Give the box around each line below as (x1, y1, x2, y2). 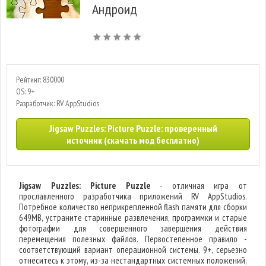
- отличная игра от (150, 180, 247, 191)
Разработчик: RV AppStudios (16, 98, 99, 109)
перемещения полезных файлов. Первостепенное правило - (19, 233, 247, 245)
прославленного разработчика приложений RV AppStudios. (19, 191, 247, 202)
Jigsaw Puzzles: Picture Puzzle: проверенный (49, 122, 217, 134)
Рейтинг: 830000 (16, 74, 64, 85)
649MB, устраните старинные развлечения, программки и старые (19, 212, 247, 223)
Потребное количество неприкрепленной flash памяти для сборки (19, 201, 247, 213)
